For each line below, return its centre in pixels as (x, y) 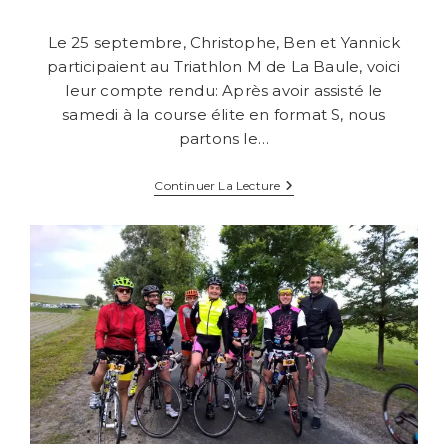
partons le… (224, 139)
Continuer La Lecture (217, 186)
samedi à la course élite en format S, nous (224, 115)
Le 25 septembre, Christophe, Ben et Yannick (224, 43)
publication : (84, 54)
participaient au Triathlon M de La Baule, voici (224, 67)
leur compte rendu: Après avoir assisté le (224, 91)
